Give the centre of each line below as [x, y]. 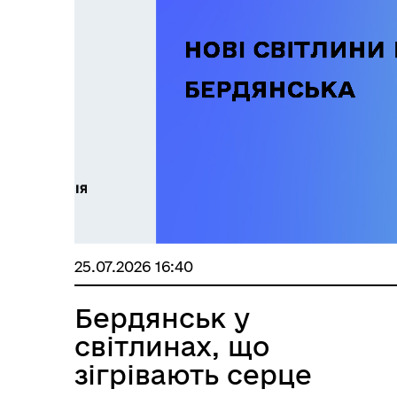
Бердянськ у [162, 318]
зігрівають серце [193, 374]
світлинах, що [172, 346]
